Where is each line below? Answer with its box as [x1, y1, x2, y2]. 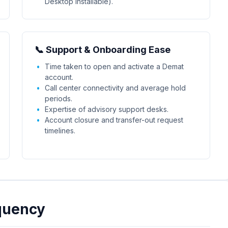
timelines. [44, 126, 75, 135]
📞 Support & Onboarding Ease [34, 44, 170, 55]
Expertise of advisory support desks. [44, 105, 168, 113]
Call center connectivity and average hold [44, 83, 186, 92]
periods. [44, 94, 72, 103]
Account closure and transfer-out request [44, 116, 183, 124]
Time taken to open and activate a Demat [44, 62, 184, 71]
